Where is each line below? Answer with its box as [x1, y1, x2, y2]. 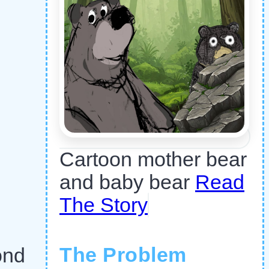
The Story [59, 193, 148, 216]
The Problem [59, 243, 187, 266]
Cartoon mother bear [59, 148, 247, 171]
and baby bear [59, 171, 195, 193]
